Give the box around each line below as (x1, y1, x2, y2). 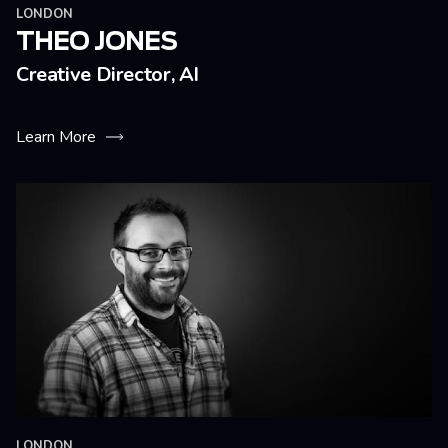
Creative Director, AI (16, 61, 200, 88)
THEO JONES (16, 31, 177, 55)
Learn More (16, 126, 96, 148)
